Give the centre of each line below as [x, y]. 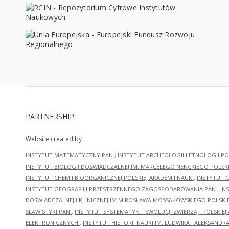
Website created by [54, 139]
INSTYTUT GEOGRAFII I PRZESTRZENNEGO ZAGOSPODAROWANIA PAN [121, 189]
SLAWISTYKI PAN [49, 212]
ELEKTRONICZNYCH [53, 223]
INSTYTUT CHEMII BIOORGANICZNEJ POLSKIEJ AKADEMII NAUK [110, 178]
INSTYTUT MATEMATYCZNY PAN [70, 155]
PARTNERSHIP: [51, 117]
